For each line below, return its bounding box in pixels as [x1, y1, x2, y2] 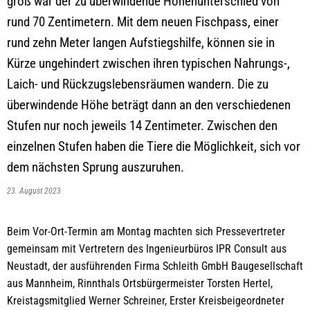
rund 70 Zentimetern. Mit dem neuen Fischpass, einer [7, 14, 279, 30]
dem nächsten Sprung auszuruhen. [7, 159, 184, 175]
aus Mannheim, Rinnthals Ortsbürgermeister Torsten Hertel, [7, 277, 273, 290]
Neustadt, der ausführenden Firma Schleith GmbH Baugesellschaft [7, 259, 303, 273]
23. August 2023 [7, 186, 65, 196]
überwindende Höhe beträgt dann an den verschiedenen [7, 97, 291, 113]
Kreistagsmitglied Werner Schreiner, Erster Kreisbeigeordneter [7, 294, 284, 307]
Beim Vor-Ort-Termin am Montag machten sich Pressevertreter [7, 225, 285, 238]
